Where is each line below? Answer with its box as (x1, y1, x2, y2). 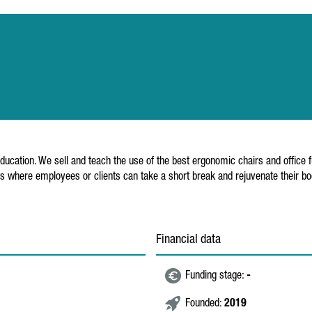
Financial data (156, 234, 221, 247)
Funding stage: (185, 271, 247, 282)
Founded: (185, 299, 224, 310)
